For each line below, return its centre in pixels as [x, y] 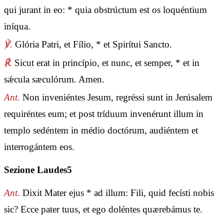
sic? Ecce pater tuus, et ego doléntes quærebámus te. [103, 209]
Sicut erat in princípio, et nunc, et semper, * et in [106, 62]
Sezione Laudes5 [38, 169]
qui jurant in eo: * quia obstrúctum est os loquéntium [105, 10]
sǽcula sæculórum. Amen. [54, 79]
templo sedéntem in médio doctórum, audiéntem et [101, 130]
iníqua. [17, 26]
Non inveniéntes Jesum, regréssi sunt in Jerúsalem [116, 97]
